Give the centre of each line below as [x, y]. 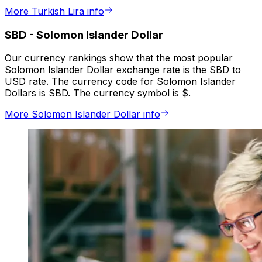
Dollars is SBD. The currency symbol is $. [98, 93]
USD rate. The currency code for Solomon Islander [120, 82]
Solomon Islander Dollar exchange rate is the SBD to [123, 70]
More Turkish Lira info [54, 11]
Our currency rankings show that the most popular [119, 58]
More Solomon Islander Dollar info [82, 114]
